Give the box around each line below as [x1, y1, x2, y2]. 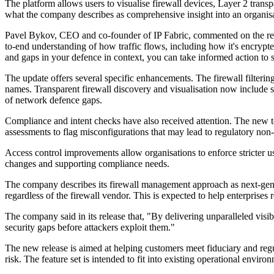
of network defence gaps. [5, 95, 102, 106]
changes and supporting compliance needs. [5, 158, 169, 169]
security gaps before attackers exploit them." [5, 222, 175, 233]
